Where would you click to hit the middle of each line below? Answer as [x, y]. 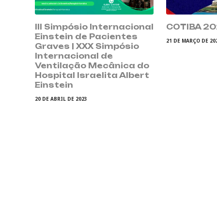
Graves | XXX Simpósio [87, 46]
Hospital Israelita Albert [92, 75]
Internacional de [74, 56]
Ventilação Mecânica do [92, 65]
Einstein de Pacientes [86, 36]
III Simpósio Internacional [94, 27]
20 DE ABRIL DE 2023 [61, 99]
